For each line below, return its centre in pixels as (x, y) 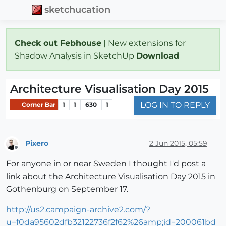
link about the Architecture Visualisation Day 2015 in (111, 177)
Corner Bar (38, 105)
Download (159, 55)
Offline (25, 152)
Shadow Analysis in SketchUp (75, 55)
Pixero (37, 144)
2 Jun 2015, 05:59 (178, 144)
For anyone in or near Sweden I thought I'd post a (106, 164)
